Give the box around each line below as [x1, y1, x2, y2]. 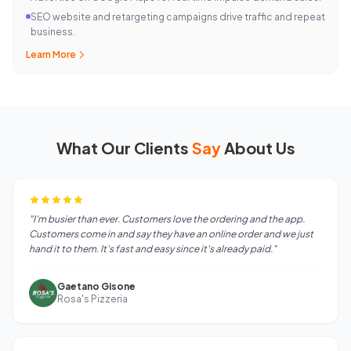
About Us [220, 138, 295, 157]
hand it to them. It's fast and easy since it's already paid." [29, 243, 277, 255]
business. [31, 26, 75, 38]
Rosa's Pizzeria [57, 293, 128, 305]
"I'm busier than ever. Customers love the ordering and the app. [29, 213, 305, 225]
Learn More [26, 49, 76, 60]
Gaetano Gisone [57, 280, 136, 292]
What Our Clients [56, 138, 192, 157]
